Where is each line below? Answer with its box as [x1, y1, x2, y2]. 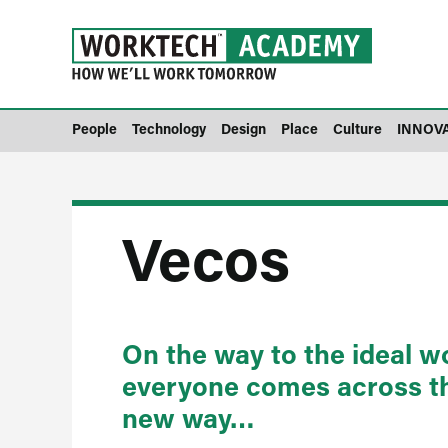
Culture [333, 119, 382, 138]
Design [221, 119, 266, 138]
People [72, 119, 117, 138]
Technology [132, 119, 206, 138]
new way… [122, 400, 255, 435]
